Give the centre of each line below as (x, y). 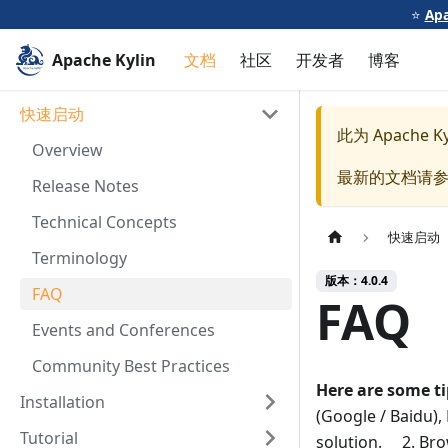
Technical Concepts (104, 222)
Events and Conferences (123, 330)
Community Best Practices (131, 366)
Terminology (79, 258)
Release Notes (85, 186)
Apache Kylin (104, 60)
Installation (62, 402)
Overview (67, 150)
